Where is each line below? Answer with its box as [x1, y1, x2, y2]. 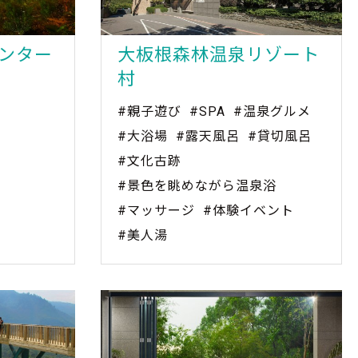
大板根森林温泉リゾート [117, 44, 320, 65]
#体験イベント [203, 202, 294, 218]
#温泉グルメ [233, 103, 311, 119]
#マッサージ [117, 202, 195, 218]
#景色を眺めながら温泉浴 [117, 177, 276, 193]
